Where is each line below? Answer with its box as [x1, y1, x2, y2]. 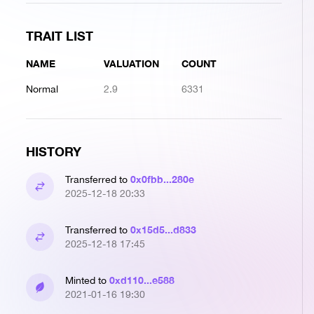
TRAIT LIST [26, 28, 93, 43]
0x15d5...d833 [130, 224, 196, 235]
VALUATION [104, 57, 159, 69]
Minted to [65, 275, 109, 286]
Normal [26, 83, 58, 95]
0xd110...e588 [109, 274, 175, 286]
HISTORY [26, 144, 81, 159]
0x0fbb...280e [130, 173, 194, 185]
